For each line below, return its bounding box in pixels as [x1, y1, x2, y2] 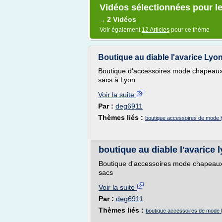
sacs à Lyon [98, 76, 135, 84]
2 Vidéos [107, 15, 136, 23]
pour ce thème [169, 26, 210, 33]
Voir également [100, 26, 142, 33]
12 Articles [142, 26, 169, 33]
